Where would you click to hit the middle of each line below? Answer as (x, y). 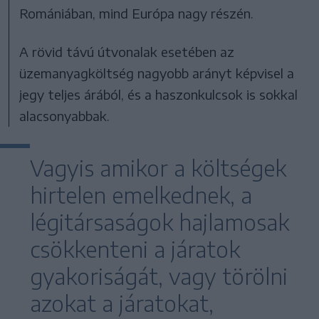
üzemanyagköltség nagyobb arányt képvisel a (157, 73)
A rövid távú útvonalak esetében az (127, 51)
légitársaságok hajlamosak (159, 222)
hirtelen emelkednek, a (141, 195)
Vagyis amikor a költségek (158, 168)
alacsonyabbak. (65, 115)
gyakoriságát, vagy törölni (159, 276)
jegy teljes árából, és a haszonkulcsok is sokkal (159, 94)
